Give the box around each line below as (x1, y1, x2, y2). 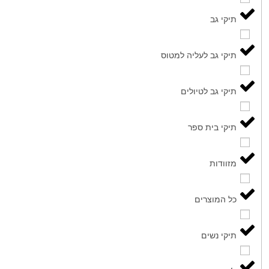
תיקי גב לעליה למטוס (161, 49, 237, 61)
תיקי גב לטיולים (181, 85, 237, 97)
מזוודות (210, 157, 237, 169)
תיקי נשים (201, 229, 237, 241)
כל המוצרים (195, 193, 237, 205)
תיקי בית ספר (188, 121, 237, 133)
